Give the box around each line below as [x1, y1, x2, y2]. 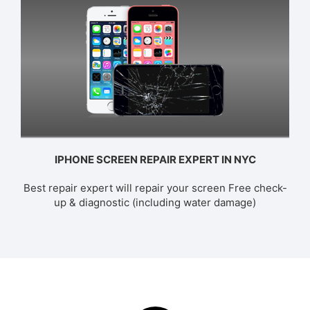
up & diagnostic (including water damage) [54, 196, 256, 210]
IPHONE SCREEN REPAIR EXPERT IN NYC [54, 153, 256, 167]
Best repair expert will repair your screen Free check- [23, 181, 287, 195]
